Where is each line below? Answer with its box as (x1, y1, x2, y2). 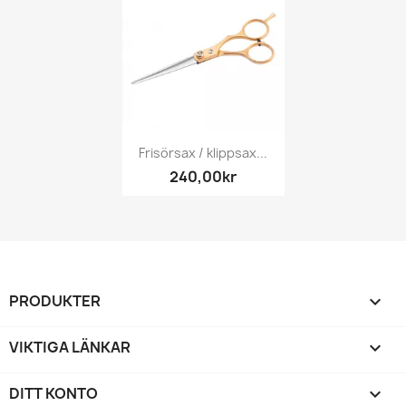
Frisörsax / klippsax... (139, 144, 267, 162)
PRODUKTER (9, 290, 101, 311)
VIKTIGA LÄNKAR (9, 336, 130, 357)
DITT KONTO (9, 382, 98, 403)
